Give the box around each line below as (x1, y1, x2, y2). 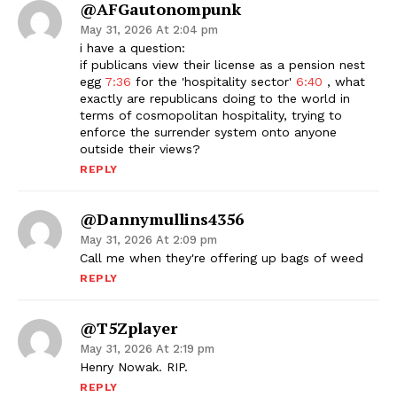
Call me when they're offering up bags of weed (80, 251, 363, 266)
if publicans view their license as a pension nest (80, 58, 365, 73)
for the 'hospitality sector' (131, 74, 296, 90)
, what (323, 74, 365, 90)
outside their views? (80, 142, 200, 157)
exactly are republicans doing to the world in (80, 91, 350, 106)
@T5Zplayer (80, 317, 177, 339)
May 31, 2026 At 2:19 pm (80, 342, 214, 356)
